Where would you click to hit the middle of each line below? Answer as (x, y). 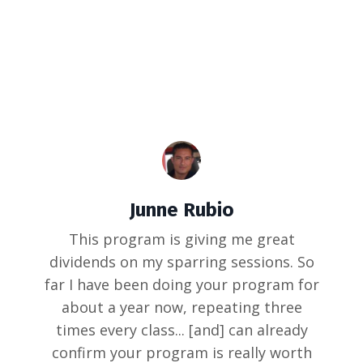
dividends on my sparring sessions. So (181, 262)
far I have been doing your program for (181, 285)
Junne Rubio (181, 210)
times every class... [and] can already (181, 330)
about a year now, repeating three (181, 307)
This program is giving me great (181, 239)
